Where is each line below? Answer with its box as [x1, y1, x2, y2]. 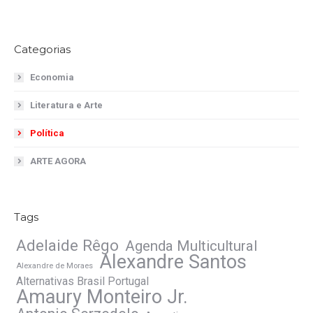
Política [30, 128, 64, 138]
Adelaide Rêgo [16, 236, 119, 254]
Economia [30, 72, 74, 82]
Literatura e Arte [30, 100, 103, 110]
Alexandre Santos [99, 251, 247, 273]
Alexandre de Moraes [16, 261, 93, 270]
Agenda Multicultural [125, 238, 257, 254]
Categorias [14, 43, 71, 56]
